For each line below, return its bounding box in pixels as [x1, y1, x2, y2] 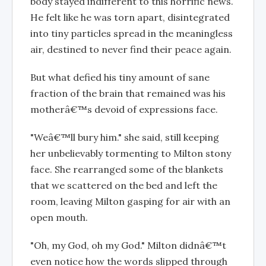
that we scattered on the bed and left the [30, 179, 217, 191]
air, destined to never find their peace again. [30, 43, 232, 55]
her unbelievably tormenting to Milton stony [30, 147, 231, 159]
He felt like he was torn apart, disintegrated [30, 11, 230, 23]
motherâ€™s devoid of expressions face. [30, 103, 218, 115]
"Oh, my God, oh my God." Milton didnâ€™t [30, 239, 226, 251]
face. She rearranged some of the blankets [30, 163, 223, 175]
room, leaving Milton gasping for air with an [30, 195, 230, 207]
